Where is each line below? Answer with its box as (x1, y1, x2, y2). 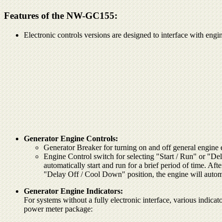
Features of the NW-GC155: (4, 10, 117, 21)
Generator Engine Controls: (24, 134, 118, 143)
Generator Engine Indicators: (24, 186, 123, 195)
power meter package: (24, 204, 93, 213)
